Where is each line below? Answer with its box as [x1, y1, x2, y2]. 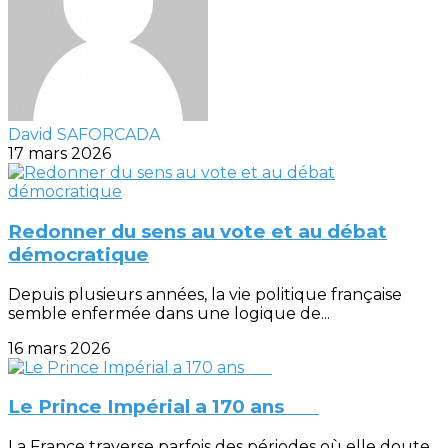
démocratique [8, 242, 149, 266]
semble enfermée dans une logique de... [8, 303, 330, 323]
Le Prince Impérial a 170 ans [8, 395, 319, 419]
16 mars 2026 [8, 338, 110, 358]
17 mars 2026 [8, 144, 111, 164]
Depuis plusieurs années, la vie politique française [8, 284, 402, 304]
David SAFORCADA [8, 125, 160, 145]
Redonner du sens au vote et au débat [8, 219, 387, 243]
